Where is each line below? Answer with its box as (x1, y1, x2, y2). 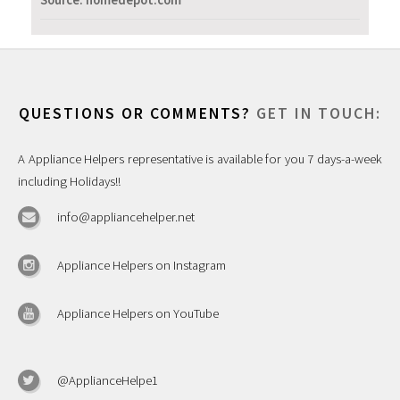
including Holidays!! (18, 172, 121, 189)
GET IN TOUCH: (256, 103, 381, 123)
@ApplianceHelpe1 (57, 371, 158, 388)
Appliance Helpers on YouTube (57, 305, 219, 322)
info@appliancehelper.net (57, 208, 195, 225)
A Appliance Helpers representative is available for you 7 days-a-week (18, 150, 382, 167)
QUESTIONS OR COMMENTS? (19, 103, 256, 123)
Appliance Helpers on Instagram (57, 256, 226, 273)
